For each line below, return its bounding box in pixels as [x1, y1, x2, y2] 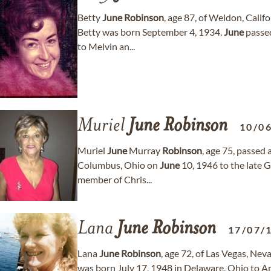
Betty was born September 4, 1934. [77, 26, 224, 38]
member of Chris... [77, 174, 152, 185]
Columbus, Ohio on [77, 159, 160, 171]
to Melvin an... [77, 41, 135, 52]
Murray [127, 145, 162, 156]
